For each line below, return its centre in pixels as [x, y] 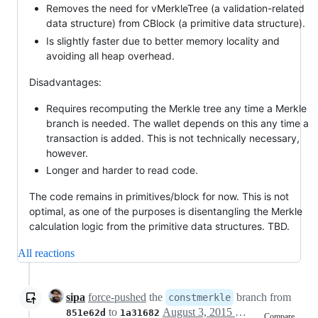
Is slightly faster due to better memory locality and [163, 40]
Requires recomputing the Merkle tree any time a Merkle [176, 108]
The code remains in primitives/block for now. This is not [159, 196]
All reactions [46, 253]
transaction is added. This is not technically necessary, [173, 138]
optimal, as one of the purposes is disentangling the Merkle [166, 211]
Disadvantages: [65, 82]
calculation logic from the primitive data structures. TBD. [159, 226]
